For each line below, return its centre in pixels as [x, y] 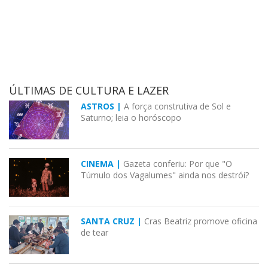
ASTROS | [102, 106]
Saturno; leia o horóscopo [131, 118]
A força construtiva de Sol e [177, 106]
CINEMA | [102, 164]
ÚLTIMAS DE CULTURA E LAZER [89, 91]
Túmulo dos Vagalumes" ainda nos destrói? [165, 175]
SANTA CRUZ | [112, 221]
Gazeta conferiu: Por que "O [178, 164]
